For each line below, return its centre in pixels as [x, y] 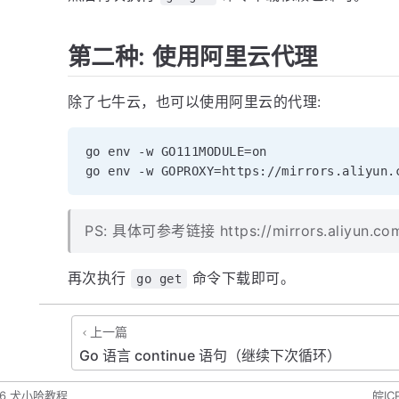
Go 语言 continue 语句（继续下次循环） [210, 356]
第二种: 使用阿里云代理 [193, 57]
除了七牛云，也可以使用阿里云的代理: [195, 102]
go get [159, 279]
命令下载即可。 [241, 278]
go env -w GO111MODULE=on [176, 152]
